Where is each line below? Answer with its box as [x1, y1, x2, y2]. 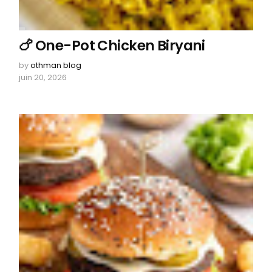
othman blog [30, 59, 82, 71]
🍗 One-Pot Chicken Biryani [19, 35, 205, 55]
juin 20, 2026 [19, 71, 67, 83]
